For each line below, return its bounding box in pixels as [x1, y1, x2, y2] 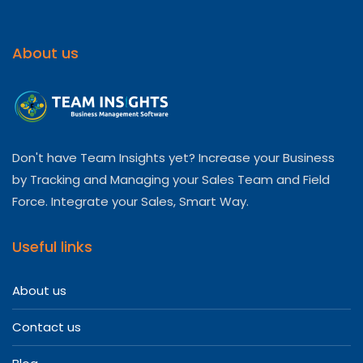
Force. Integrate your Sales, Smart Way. [12, 192, 249, 210]
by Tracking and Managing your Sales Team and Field [12, 170, 330, 188]
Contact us [12, 318, 81, 335]
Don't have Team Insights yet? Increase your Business [12, 148, 335, 166]
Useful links [12, 236, 92, 257]
